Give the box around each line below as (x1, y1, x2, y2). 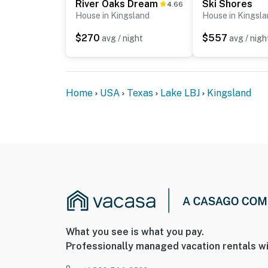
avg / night (102, 33, 143, 44)
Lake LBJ (160, 87, 200, 99)
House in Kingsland (75, 11, 150, 21)
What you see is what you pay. (66, 226, 204, 238)
